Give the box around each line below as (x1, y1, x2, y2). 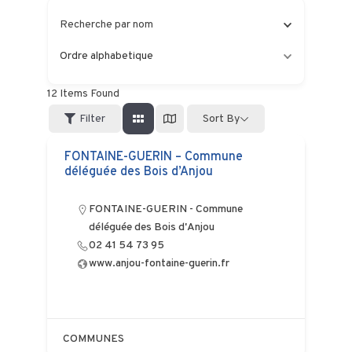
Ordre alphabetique (59, 49, 153, 63)
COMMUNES (62, 332, 124, 346)
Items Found (57, 87, 119, 101)
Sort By (202, 112, 240, 126)
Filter (79, 112, 105, 126)
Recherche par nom (59, 18, 153, 31)
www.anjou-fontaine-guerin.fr (88, 257, 229, 270)
